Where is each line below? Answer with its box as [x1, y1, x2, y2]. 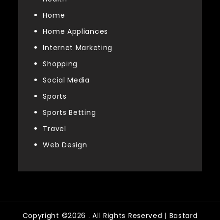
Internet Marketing [43, 42, 113, 53]
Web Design [43, 139, 87, 150]
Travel [43, 123, 66, 134]
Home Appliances [43, 26, 108, 36]
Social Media [43, 75, 90, 85]
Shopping [43, 58, 78, 69]
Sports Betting [43, 107, 96, 117]
